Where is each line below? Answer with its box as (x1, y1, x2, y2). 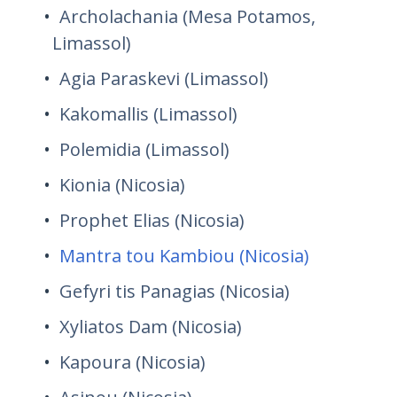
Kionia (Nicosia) (59, 173, 185, 197)
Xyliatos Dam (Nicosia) (59, 315, 246, 339)
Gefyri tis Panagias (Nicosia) (59, 279, 290, 303)
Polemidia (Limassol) (59, 137, 230, 161)
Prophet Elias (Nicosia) (59, 208, 245, 232)
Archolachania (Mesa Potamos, (59, 4, 315, 28)
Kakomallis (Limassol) (59, 102, 237, 126)
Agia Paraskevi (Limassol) (59, 66, 273, 90)
